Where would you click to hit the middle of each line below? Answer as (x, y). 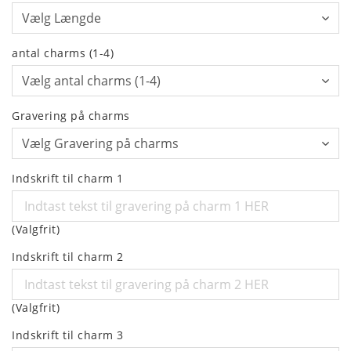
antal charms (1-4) (63, 53)
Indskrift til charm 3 (68, 335)
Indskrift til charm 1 (68, 179)
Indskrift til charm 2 (68, 257)
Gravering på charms (71, 116)
